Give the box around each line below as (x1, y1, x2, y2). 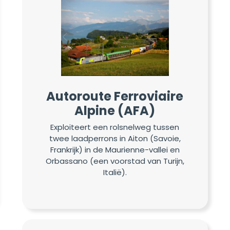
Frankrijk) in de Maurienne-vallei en (50, 144, 180, 155)
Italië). (103, 166, 127, 178)
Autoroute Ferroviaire (46, 88, 184, 105)
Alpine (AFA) (74, 102, 156, 120)
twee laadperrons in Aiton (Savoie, (49, 132, 181, 144)
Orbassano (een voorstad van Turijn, (45, 155, 184, 166)
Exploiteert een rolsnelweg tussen (50, 121, 180, 132)
